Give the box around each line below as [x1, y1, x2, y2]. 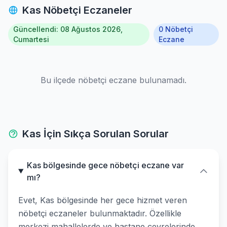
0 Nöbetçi [158, 25, 193, 33]
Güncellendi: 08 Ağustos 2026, [13, 25, 123, 33]
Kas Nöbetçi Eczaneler [22, 4, 132, 16]
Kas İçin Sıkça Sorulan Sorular [22, 128, 169, 140]
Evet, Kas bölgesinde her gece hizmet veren [18, 195, 187, 205]
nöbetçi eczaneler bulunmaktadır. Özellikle [18, 208, 181, 218]
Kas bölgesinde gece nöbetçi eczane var [26, 160, 184, 170]
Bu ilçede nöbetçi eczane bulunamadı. [41, 75, 186, 85]
